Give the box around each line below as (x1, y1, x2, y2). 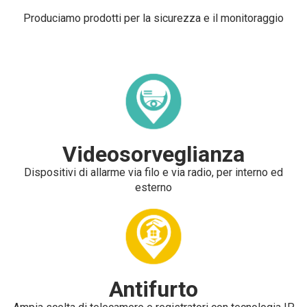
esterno (135, 180, 172, 194)
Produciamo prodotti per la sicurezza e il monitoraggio (23, 11, 284, 25)
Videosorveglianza (62, 140, 245, 167)
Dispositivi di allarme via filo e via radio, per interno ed (24, 165, 283, 179)
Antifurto (109, 275, 198, 302)
